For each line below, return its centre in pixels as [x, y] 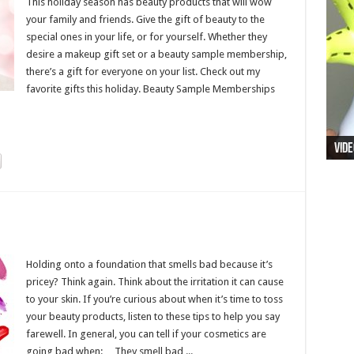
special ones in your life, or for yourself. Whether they [146, 37]
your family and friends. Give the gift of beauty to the [145, 19]
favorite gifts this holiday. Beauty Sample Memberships [150, 89]
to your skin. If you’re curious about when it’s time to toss [154, 299]
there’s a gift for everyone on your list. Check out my [143, 72]
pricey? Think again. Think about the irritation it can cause [154, 282]
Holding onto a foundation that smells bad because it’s [149, 264]
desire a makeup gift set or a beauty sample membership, [156, 54]
